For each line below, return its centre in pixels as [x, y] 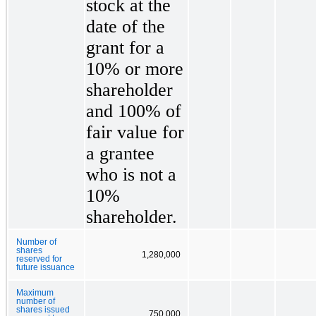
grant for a [125, 47]
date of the [126, 26]
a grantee [120, 153]
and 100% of [134, 111]
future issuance [45, 267]
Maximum [35, 292]
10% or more [135, 68]
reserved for [39, 259]
